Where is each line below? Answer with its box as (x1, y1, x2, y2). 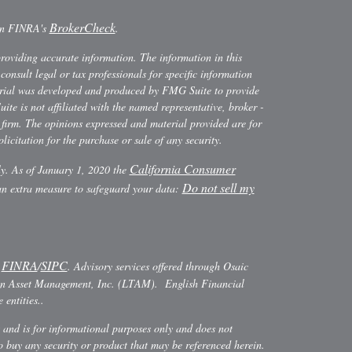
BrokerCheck (49, 19, 115, 36)
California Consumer (129, 160, 236, 178)
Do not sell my (181, 179, 255, 196)
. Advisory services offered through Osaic (67, 258, 248, 274)
